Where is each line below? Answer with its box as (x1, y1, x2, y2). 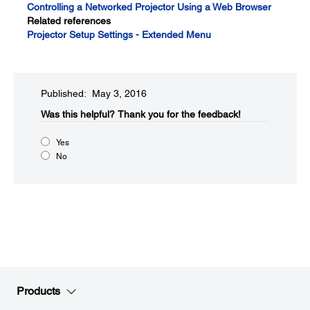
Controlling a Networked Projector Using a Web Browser (27, 1, 271, 12)
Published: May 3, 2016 (41, 88, 147, 99)
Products (17, 284, 60, 298)
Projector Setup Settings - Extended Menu (27, 29, 211, 40)
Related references (27, 15, 111, 26)
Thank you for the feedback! (118, 109, 241, 120)
